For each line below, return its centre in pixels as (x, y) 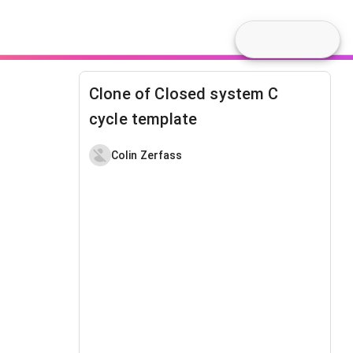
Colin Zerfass (147, 155)
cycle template (143, 119)
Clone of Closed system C (184, 94)
